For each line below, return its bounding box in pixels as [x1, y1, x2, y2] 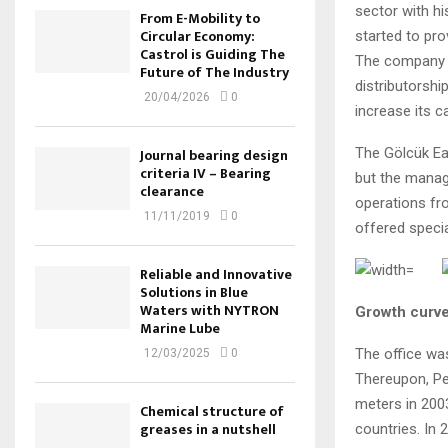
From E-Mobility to [140, 6, 260, 30]
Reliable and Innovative [140, 262, 292, 286]
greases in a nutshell [140, 417, 276, 441]
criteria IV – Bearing [140, 161, 271, 185]
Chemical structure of [140, 399, 284, 423]
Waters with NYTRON [140, 298, 279, 322]
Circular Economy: [140, 24, 255, 48]
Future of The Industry [140, 60, 289, 84]
